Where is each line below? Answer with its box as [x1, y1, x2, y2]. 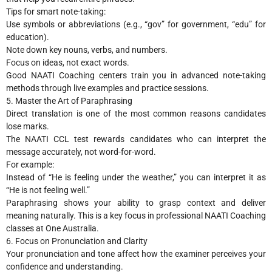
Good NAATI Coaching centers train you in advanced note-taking [6, 70, 266, 80]
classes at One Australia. [6, 223, 99, 233]
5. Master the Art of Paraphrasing [6, 95, 132, 106]
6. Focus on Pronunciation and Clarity [6, 236, 148, 246]
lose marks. [6, 121, 49, 131]
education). [6, 32, 49, 42]
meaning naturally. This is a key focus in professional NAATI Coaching [6, 210, 266, 220]
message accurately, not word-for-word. [6, 146, 156, 157]
